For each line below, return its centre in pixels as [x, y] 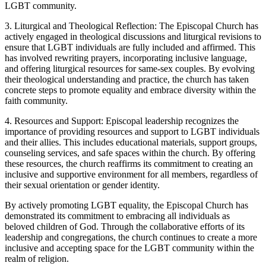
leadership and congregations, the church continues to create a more [131, 237]
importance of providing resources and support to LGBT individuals [132, 131]
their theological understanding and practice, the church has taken [127, 79]
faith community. [36, 100]
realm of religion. [37, 258]
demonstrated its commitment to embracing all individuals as [117, 216]
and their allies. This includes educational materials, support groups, [131, 142]
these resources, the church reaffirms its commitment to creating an [129, 163]
